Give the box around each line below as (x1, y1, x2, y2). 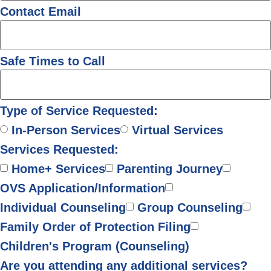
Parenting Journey (117, 162, 223, 175)
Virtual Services (132, 123, 223, 137)
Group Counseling (137, 200, 243, 214)
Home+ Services (11, 162, 105, 175)
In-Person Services (11, 123, 120, 137)
